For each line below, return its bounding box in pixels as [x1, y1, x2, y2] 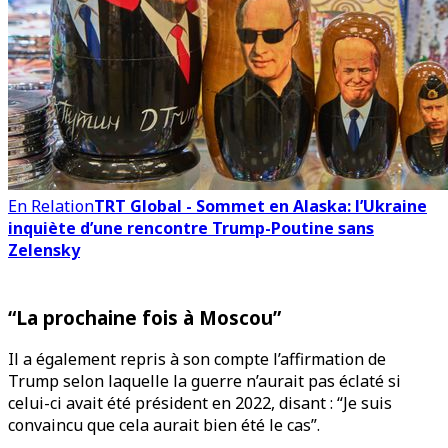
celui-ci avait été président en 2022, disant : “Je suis [8, 392, 392, 415]
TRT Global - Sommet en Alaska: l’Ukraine [94, 195, 427, 217]
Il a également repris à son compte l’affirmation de [8, 348, 386, 371]
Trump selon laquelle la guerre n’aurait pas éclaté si [8, 370, 401, 393]
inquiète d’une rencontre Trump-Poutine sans [8, 217, 374, 239]
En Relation [8, 195, 94, 217]
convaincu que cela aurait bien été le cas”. [8, 414, 320, 437]
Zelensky [8, 239, 80, 261]
